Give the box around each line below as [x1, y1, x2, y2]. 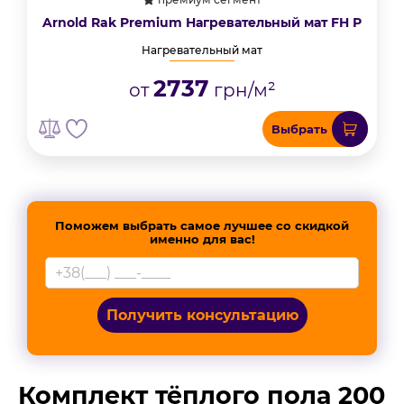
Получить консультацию [106, 307, 298, 324]
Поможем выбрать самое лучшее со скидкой [55, 219, 349, 233]
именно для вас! [149, 233, 255, 246]
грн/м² [208, 79, 276, 101]
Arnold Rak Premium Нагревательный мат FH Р [42, 14, 362, 31]
